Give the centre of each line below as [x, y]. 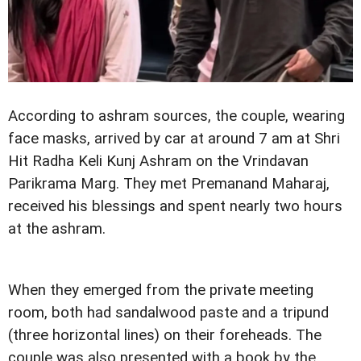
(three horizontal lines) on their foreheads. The [165, 336]
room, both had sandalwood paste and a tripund [168, 313]
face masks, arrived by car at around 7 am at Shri [174, 139]
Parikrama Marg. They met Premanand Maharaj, [169, 184]
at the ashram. [57, 229]
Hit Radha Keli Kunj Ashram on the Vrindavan [158, 162]
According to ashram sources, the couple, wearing [176, 116]
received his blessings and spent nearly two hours [175, 207]
